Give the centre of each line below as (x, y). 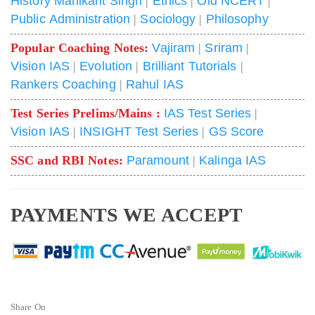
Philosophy (237, 19)
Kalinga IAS (233, 160)
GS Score (236, 131)
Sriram (224, 47)
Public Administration (71, 19)
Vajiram (174, 47)
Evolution (106, 66)
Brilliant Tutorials (189, 66)
